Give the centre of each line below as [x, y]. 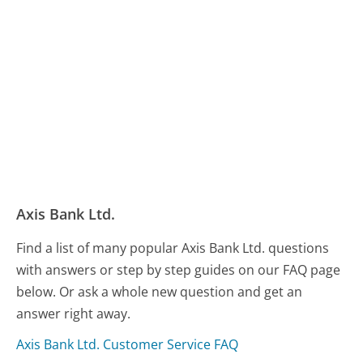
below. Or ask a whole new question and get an [160, 291]
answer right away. [74, 313]
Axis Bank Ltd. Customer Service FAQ [128, 344]
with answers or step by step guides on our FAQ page [179, 269]
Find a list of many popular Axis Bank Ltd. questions [173, 248]
